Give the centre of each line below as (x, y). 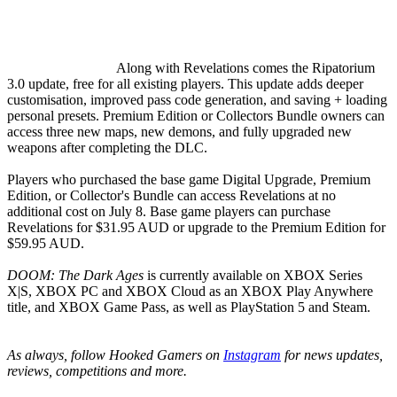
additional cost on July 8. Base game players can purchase (169, 212)
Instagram (252, 355)
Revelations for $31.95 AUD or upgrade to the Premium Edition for (196, 228)
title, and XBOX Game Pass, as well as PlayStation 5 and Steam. (189, 307)
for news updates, (332, 355)
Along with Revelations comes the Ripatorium (245, 68)
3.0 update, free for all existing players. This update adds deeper (185, 84)
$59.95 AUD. (46, 244)
